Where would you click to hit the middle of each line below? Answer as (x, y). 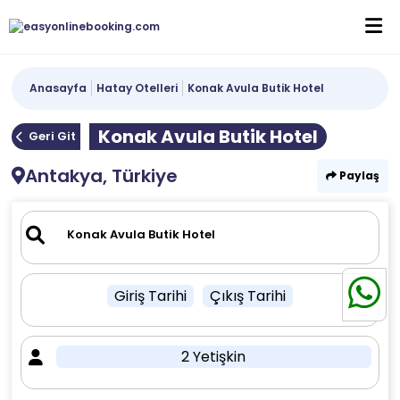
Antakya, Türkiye (102, 176)
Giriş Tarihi (150, 296)
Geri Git (53, 136)
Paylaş (358, 175)
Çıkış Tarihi (247, 296)
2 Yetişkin (214, 357)
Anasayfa (58, 88)
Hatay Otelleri (137, 88)
